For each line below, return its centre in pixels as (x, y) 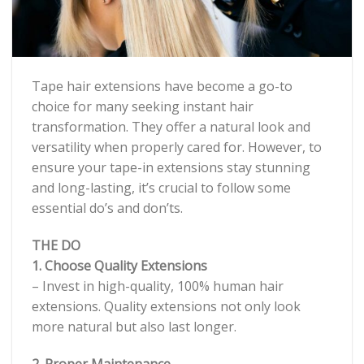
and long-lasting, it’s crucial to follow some (161, 187)
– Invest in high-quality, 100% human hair (158, 286)
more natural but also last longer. (134, 326)
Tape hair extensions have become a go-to (162, 86)
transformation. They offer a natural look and (171, 126)
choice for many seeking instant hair (143, 106)
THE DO (56, 245)
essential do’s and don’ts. (107, 208)
